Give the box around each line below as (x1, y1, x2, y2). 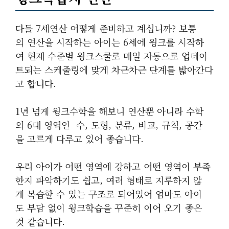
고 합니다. (15, 77, 56, 90)
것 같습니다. (15, 215, 65, 228)
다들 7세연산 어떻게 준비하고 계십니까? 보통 (15, 21, 196, 35)
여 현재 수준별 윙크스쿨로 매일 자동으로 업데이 (15, 49, 208, 62)
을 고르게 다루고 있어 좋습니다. (15, 132, 144, 145)
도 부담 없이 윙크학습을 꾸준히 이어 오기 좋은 (15, 201, 202, 214)
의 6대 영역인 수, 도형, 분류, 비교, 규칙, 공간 (15, 118, 202, 131)
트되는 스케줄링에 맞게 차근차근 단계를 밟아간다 (15, 63, 213, 76)
